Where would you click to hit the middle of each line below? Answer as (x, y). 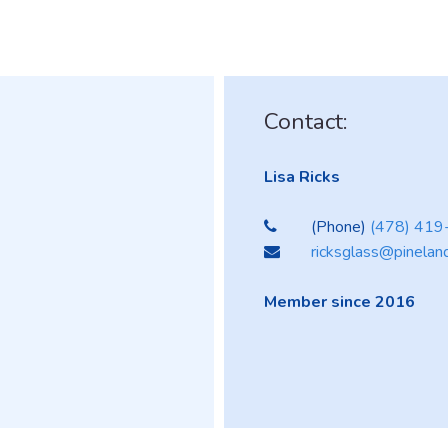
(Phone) (341, 227)
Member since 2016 (339, 302)
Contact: (306, 121)
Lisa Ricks (302, 177)
